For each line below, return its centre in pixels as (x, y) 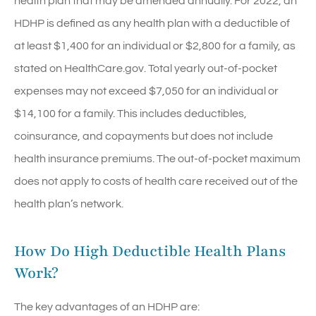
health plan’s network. (69, 203)
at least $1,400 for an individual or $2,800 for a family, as (155, 45)
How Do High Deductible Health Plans (150, 251)
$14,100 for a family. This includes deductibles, (130, 113)
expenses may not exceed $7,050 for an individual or (146, 91)
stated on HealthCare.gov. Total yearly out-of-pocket (146, 68)
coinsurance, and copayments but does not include (144, 136)
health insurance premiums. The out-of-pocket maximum (157, 158)
